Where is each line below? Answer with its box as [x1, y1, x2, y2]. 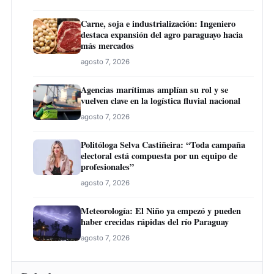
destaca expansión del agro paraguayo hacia [81, 28, 243, 41]
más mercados [81, 39, 134, 52]
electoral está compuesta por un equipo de [81, 149, 237, 162]
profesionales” [81, 160, 134, 173]
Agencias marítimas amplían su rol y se [81, 83, 228, 96]
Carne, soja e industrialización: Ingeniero [81, 17, 235, 30]
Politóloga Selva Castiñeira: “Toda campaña [81, 138, 245, 151]
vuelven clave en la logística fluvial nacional [81, 94, 240, 107]
